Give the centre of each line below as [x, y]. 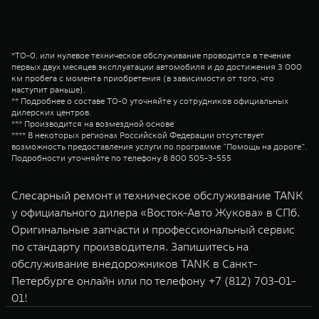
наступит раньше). [48, 89]
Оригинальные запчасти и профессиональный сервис [153, 229]
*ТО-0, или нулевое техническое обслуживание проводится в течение [151, 55]
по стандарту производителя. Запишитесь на [130, 246]
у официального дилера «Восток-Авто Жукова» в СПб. [156, 212]
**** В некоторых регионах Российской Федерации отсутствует [138, 135]
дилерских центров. [51, 112]
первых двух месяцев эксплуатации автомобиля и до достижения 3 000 [157, 67]
